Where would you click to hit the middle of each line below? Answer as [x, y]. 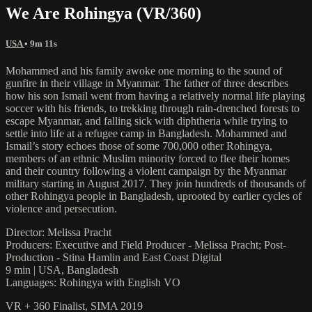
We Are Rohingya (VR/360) [103, 13]
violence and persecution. [61, 208]
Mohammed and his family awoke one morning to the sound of [144, 70]
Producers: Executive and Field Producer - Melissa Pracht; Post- [146, 244]
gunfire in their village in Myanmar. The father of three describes [147, 83]
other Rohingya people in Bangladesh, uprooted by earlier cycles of [154, 196]
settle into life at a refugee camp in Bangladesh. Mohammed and [146, 133]
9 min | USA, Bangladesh [62, 270]
